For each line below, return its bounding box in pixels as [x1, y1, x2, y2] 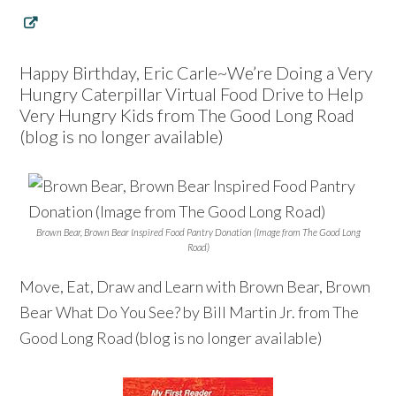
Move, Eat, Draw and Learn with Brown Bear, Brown [19, 276, 371, 296]
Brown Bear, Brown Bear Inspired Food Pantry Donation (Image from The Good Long [35, 225, 361, 238]
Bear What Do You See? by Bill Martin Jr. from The [19, 301, 360, 322]
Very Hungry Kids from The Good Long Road [19, 103, 355, 126]
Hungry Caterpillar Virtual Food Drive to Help [19, 82, 364, 104]
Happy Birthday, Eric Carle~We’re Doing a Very [19, 61, 374, 83]
